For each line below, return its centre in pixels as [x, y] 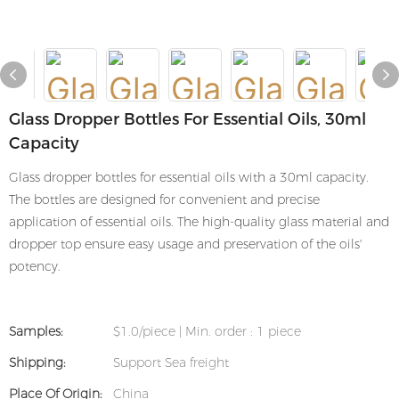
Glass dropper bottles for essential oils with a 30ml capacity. [189, 177]
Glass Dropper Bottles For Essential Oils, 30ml [187, 119]
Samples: [36, 331]
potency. [35, 266]
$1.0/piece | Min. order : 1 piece [207, 331]
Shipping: [37, 362]
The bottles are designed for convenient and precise [164, 199]
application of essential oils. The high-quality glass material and [199, 222]
